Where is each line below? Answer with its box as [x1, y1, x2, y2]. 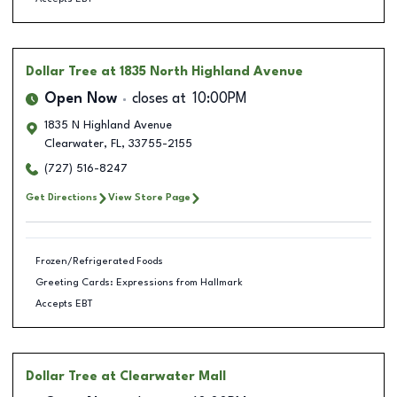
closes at [132, 92, 186, 106]
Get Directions [26, 192, 97, 203]
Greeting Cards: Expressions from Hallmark [35, 276, 243, 288]
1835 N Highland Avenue [44, 120, 172, 131]
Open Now [44, 92, 117, 106]
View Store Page [108, 192, 191, 203]
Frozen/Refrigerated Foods [35, 255, 163, 267]
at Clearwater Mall [101, 370, 226, 383]
